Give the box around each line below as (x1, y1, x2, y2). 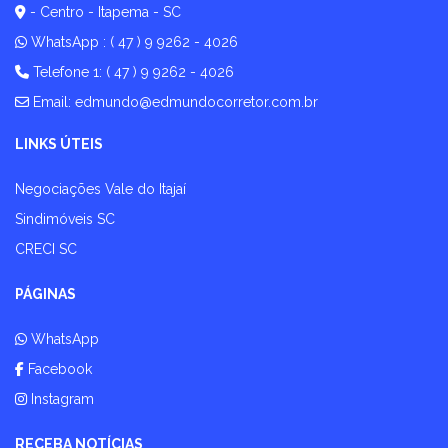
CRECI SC (15, 241, 77, 258)
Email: (29, 94, 75, 111)
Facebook (24, 361, 92, 378)
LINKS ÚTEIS (15, 136, 103, 153)
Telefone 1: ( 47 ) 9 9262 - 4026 (29, 64, 234, 81)
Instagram (27, 391, 94, 408)
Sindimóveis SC (15, 211, 115, 228)
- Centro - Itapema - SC (26, 4, 181, 21)
